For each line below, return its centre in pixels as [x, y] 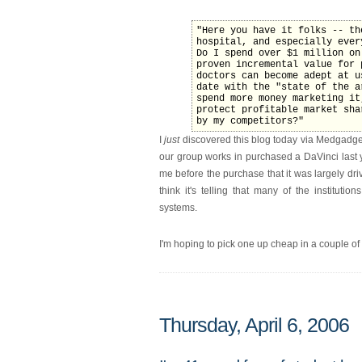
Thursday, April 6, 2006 [254, 325]
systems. [178, 207]
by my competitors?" [250, 121]
